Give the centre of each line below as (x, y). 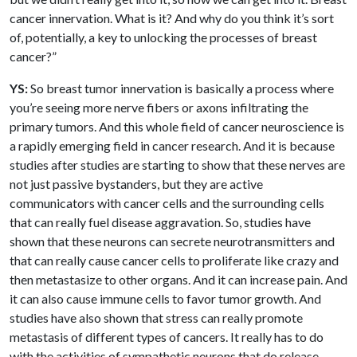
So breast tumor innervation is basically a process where (181, 88)
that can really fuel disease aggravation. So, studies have (160, 222)
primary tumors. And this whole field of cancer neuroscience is (177, 126)
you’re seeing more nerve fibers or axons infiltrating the (159, 107)
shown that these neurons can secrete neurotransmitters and (172, 241)
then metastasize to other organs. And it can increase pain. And (178, 279)
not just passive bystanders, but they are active (136, 183)
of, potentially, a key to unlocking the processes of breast (163, 37)
